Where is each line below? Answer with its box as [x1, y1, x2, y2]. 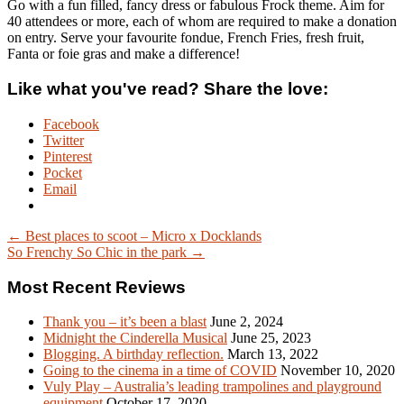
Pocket [43, 164, 82, 180]
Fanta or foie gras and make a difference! [7, 46, 240, 62]
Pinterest [43, 148, 92, 164]
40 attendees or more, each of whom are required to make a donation [7, 14, 397, 30]
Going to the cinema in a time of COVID [43, 363, 277, 379]
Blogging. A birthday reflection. [43, 346, 224, 363]
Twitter [43, 132, 84, 148]
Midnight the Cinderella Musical [43, 330, 227, 346]
